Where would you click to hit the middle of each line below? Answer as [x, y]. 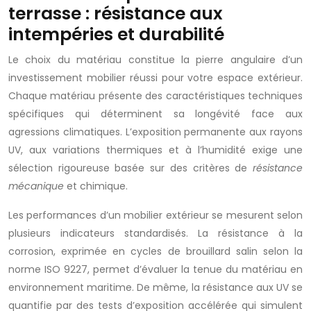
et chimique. [96, 186]
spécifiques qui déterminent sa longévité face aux [155, 114]
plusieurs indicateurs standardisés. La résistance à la [155, 233]
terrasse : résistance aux [116, 14]
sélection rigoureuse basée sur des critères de [131, 168]
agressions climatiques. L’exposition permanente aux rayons [155, 132]
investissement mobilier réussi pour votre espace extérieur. [155, 78]
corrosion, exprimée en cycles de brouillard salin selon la [155, 251]
